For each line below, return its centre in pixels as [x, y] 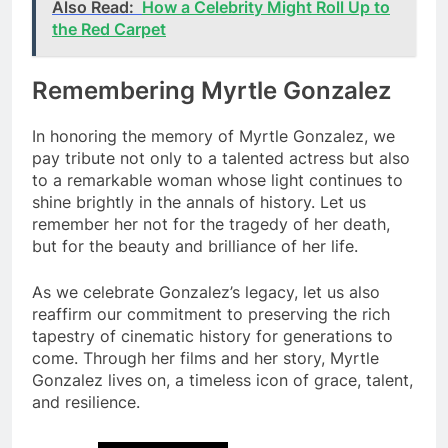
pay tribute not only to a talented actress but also [221, 158]
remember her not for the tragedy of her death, [211, 224]
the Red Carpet [109, 29]
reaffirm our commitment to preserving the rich [211, 314]
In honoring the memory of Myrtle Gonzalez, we [213, 136]
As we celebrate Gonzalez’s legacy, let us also [206, 292]
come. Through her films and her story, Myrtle [205, 358]
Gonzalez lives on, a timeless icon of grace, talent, [222, 380]
